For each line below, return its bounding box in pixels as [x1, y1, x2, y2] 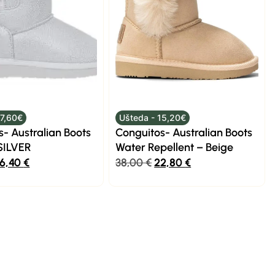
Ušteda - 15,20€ [118, 112, 186, 123]
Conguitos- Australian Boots [115, 126, 253, 139]
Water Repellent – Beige [115, 141, 234, 154]
